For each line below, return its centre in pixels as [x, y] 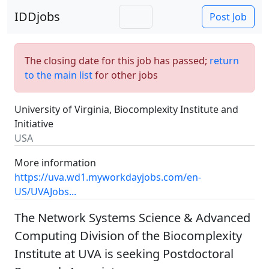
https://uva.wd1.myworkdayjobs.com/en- [108, 177]
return [224, 61]
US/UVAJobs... [45, 192]
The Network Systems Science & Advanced [132, 218]
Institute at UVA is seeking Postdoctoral [124, 254]
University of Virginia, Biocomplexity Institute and [126, 109]
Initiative [34, 124]
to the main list [59, 75]
